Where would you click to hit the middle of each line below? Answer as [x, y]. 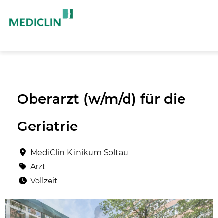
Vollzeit [44, 181]
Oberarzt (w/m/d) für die [101, 99]
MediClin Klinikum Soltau [79, 153]
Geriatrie [47, 126]
